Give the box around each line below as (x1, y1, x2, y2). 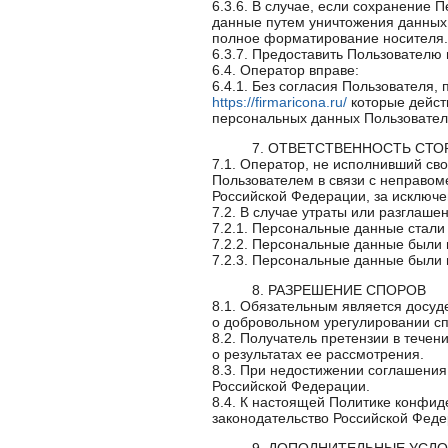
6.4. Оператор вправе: (212, 62, 359, 78)
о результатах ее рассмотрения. (212, 346, 424, 362)
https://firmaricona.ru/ (212, 94, 347, 110)
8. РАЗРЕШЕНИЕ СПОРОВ (252, 282, 426, 298)
